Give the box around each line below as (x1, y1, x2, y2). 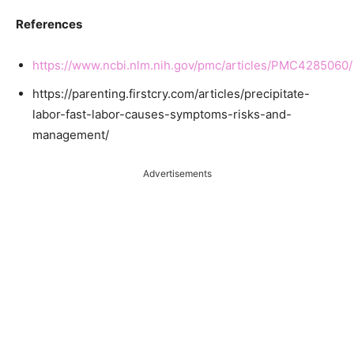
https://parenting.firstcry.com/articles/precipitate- (32, 85, 310, 101)
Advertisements (142, 167, 212, 179)
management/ (32, 126, 109, 142)
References (16, 16, 82, 32)
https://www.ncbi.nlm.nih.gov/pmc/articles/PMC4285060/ (32, 57, 352, 73)
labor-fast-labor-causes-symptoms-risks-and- (32, 106, 292, 122)
